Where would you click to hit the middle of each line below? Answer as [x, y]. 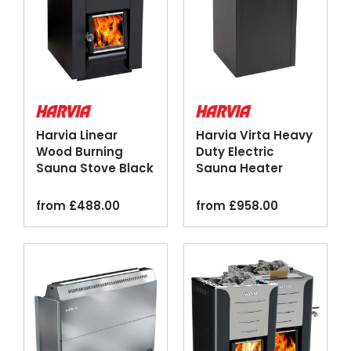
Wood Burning [80, 152]
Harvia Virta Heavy [254, 136]
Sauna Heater [239, 168]
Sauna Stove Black [95, 168]
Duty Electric [235, 152]
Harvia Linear [77, 136]
